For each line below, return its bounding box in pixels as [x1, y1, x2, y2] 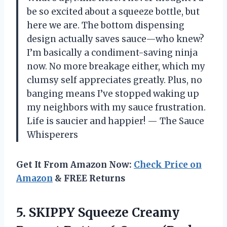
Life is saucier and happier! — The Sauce [27, 116, 204, 127]
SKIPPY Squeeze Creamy [29, 205, 179, 221]
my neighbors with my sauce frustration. [27, 102, 206, 113]
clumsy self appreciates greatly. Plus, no [27, 74, 202, 86]
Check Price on [134, 159, 202, 171]
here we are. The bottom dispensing [27, 20, 184, 31]
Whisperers [27, 129, 78, 141]
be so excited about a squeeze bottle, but [27, 6, 200, 18]
